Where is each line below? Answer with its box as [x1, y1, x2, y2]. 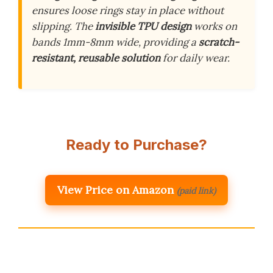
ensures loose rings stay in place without [32, 4, 224, 18]
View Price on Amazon [57, 182, 174, 197]
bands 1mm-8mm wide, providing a [32, 35, 199, 49]
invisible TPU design [95, 19, 191, 34]
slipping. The [32, 19, 95, 34]
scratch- [199, 35, 239, 49]
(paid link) [177, 185, 216, 196]
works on [191, 19, 237, 34]
